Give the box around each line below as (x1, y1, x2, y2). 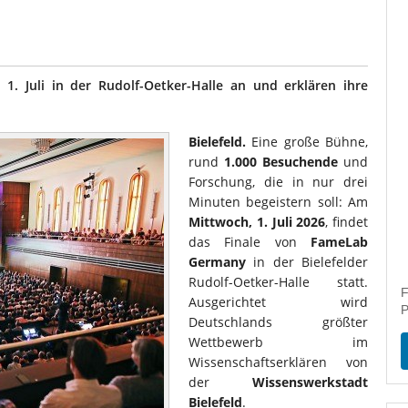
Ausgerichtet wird (189, 293, 368, 311)
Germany (189, 253, 246, 270)
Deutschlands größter (189, 313, 368, 331)
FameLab (311, 233, 368, 250)
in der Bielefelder (246, 253, 368, 270)
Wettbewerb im (189, 333, 368, 351)
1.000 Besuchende (224, 153, 338, 170)
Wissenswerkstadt (252, 373, 368, 391)
